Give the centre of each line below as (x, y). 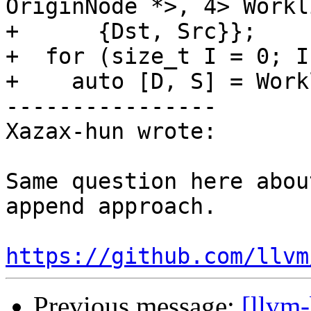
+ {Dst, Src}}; (131, 32)
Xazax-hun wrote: (111, 132)
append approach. (111, 207)
